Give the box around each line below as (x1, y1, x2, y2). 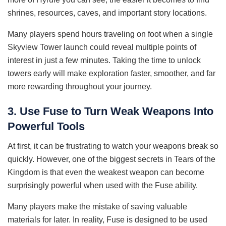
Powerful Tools (8, 120, 85, 133)
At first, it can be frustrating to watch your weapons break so (8, 142, 218, 151)
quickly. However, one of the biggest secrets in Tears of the (8, 155, 215, 164)
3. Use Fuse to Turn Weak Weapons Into (8, 105, 213, 118)
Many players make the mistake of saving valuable (8, 202, 187, 211)
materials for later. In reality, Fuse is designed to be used (8, 215, 207, 224)
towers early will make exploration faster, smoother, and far (8, 69, 215, 78)
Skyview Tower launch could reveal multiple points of (8, 42, 196, 51)
